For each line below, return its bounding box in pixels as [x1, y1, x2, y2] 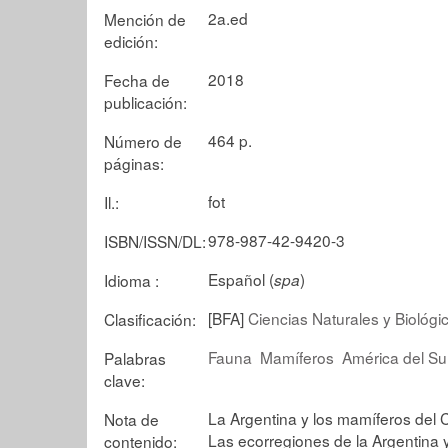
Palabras [104, 346, 166, 369]
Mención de [104, 7, 186, 30]
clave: [104, 368, 145, 391]
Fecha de [104, 68, 170, 91]
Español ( [208, 267, 274, 290]
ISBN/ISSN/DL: [104, 229, 206, 252]
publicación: [104, 90, 187, 113]
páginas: [104, 151, 164, 174]
